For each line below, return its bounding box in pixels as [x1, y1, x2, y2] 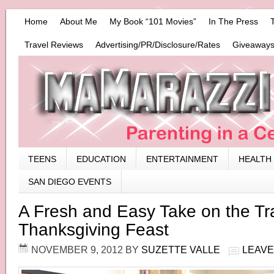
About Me [60, 17, 97, 26]
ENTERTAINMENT [146, 154, 218, 164]
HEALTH [239, 154, 272, 164]
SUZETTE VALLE [141, 244, 220, 255]
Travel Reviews [24, 40, 83, 50]
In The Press [209, 17, 258, 26]
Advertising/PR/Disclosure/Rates [95, 40, 220, 50]
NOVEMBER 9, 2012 [31, 244, 123, 255]
